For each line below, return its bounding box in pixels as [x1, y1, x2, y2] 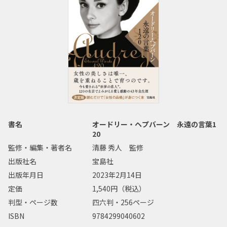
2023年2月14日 [92, 170, 142, 180]
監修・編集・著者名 [8, 142, 72, 153]
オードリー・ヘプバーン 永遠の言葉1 [92, 119, 217, 130]
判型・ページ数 [8, 197, 58, 208]
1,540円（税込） [92, 183, 146, 194]
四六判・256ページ [92, 197, 155, 208]
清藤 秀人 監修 [92, 142, 144, 153]
